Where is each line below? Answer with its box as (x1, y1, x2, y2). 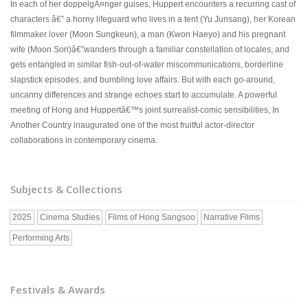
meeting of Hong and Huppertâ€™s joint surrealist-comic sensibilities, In (10, 105, 279, 115)
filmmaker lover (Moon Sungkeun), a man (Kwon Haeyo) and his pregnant (10, 30, 285, 39)
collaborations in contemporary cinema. (10, 135, 157, 145)
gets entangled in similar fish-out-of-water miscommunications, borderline (10, 60, 283, 69)
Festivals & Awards (10, 283, 105, 296)
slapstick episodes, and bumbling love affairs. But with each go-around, (10, 75, 275, 85)
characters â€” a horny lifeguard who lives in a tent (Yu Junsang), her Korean (10, 14, 296, 24)
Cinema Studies (40, 212, 100, 222)
